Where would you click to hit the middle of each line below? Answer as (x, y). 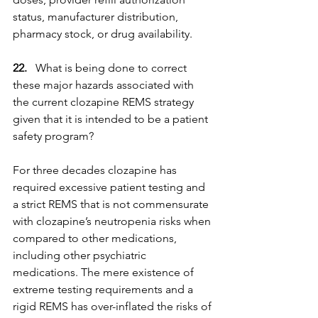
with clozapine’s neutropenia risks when (113, 221)
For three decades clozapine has (96, 170)
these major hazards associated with (105, 85)
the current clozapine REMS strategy (105, 102)
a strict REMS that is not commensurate (112, 204)
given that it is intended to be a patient (112, 119)
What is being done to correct (111, 68)
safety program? (53, 136)
